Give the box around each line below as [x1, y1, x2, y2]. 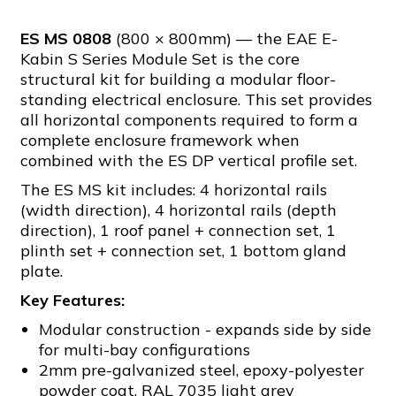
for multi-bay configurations [38, 339, 250, 360]
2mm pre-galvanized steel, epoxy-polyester [38, 360, 364, 380]
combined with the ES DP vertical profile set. [20, 150, 357, 171]
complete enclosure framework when [20, 130, 300, 150]
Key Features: [20, 290, 125, 310]
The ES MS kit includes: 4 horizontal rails [20, 179, 327, 200]
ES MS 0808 [20, 28, 111, 49]
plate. [20, 261, 63, 281]
